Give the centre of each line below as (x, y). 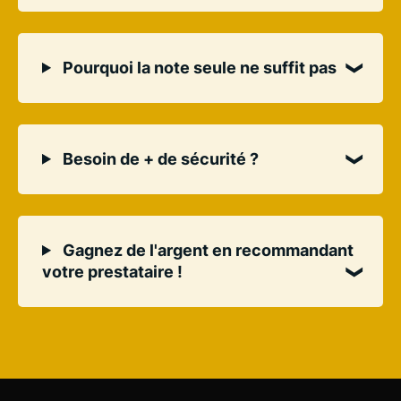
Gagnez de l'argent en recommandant (207, 250)
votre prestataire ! (112, 271)
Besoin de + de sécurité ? (159, 158)
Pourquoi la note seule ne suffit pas (198, 67)
